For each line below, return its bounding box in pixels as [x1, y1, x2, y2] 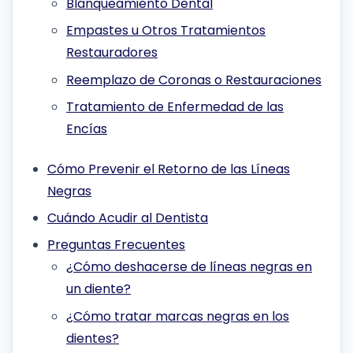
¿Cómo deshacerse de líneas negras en [66, 258, 312, 277]
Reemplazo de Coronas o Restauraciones [66, 70, 321, 89]
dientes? [66, 329, 119, 347]
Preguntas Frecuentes [47, 236, 185, 255]
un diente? [66, 280, 131, 299]
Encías [66, 120, 107, 139]
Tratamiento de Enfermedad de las [66, 98, 284, 117]
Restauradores [66, 43, 158, 62]
